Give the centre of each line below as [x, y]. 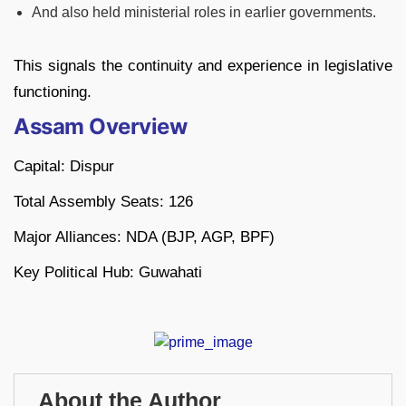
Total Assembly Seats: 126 [103, 202]
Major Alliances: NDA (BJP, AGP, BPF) [144, 237]
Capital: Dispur [64, 167]
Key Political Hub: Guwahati [108, 273]
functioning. [53, 92]
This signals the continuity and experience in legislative [203, 66]
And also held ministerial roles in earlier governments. [204, 13]
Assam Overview [101, 127]
